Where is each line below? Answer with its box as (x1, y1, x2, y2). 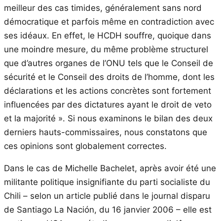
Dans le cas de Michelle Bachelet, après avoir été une (4, 163, 216, 173)
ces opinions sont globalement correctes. (4, 141, 167, 151)
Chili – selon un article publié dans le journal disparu (4, 190, 210, 201)
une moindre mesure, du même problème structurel (4, 44, 208, 54)
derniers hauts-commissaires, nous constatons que (4, 127, 207, 137)
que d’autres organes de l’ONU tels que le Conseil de (4, 58, 213, 68)
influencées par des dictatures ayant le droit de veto (4, 99, 212, 110)
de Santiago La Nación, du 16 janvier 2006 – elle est (4, 204, 212, 215)
